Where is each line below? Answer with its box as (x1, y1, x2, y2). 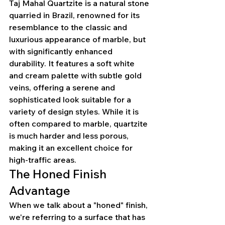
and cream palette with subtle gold (9, 70, 144, 81)
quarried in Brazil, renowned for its (9, 10, 142, 21)
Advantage (9, 183, 70, 198)
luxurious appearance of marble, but (9, 34, 148, 45)
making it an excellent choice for (9, 143, 135, 153)
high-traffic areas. (9, 155, 76, 165)
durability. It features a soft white (9, 58, 137, 69)
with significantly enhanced (9, 46, 115, 57)
